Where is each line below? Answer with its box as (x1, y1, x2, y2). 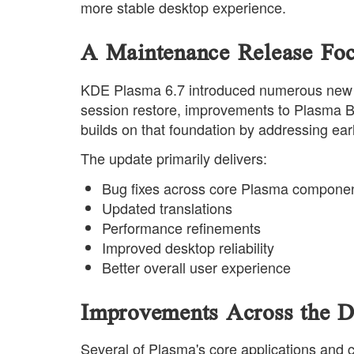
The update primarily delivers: (81, 148, 267, 169)
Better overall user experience (102, 256, 291, 277)
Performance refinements (102, 217, 261, 238)
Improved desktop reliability (102, 236, 274, 258)
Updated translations (102, 197, 232, 218)
